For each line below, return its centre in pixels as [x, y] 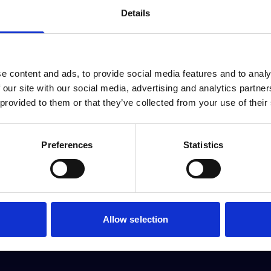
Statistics [203, 145]
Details [135, 13]
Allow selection [135, 219]
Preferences [67, 145]
